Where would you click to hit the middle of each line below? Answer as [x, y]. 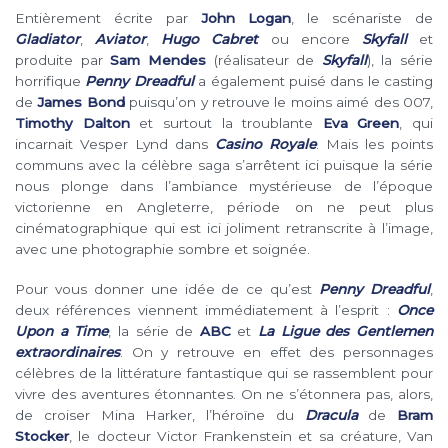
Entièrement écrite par [108, 18]
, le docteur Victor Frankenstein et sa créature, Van [251, 436]
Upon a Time [62, 331]
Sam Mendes [158, 60]
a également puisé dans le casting [313, 81]
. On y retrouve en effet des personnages [276, 352]
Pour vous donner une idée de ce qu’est [167, 289]
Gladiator [47, 39]
